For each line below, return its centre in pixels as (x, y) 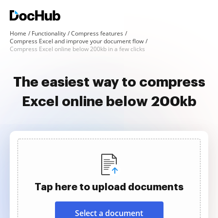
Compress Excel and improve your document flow (77, 41)
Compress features (97, 33)
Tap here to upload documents (109, 187)
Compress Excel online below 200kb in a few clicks (77, 49)
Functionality (49, 33)
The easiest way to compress (109, 82)
